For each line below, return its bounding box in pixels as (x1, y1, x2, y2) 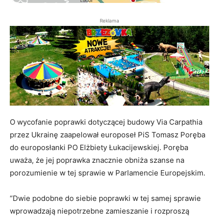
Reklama (100, 18, 119, 24)
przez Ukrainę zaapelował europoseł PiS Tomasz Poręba (10, 130, 205, 140)
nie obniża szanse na (112, 155, 184, 165)
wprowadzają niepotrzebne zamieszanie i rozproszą (10, 206, 189, 216)
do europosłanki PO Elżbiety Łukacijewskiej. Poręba (10, 143, 188, 153)
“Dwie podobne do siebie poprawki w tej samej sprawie (10, 194, 201, 203)
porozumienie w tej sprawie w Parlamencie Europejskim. (10, 168, 205, 178)
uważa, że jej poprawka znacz (10, 155, 112, 165)
